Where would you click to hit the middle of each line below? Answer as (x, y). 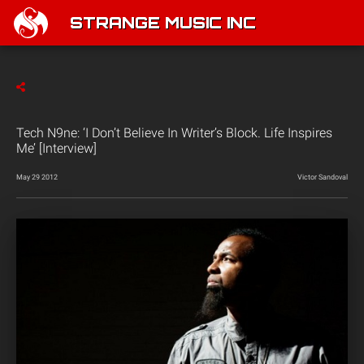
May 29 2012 (37, 177)
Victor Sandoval (323, 177)
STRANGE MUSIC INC (163, 24)
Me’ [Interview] (56, 148)
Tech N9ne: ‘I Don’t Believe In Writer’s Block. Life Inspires (174, 133)
